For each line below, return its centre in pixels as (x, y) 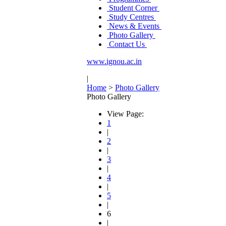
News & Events (134, 26)
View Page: (125, 114)
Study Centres (131, 17)
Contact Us (127, 44)
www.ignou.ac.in (114, 61)
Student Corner (133, 8)
